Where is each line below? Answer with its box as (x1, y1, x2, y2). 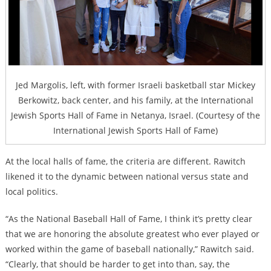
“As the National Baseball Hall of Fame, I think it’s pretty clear (5, 213, 252, 225)
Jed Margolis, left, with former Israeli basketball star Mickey (16, 79, 255, 91)
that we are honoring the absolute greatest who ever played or (5, 228, 260, 240)
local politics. (5, 186, 58, 198)
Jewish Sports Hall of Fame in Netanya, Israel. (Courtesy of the (11, 109, 260, 122)
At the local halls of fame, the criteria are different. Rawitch (5, 155, 246, 168)
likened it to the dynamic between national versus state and (5, 171, 249, 183)
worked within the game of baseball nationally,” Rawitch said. (5, 243, 254, 255)
